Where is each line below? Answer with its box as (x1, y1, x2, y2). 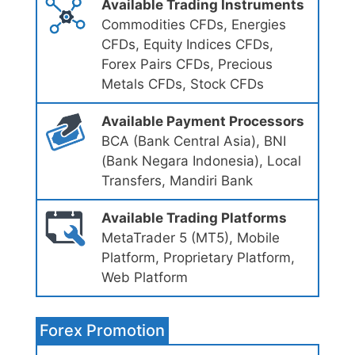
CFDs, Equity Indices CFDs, (101, 36, 273, 53)
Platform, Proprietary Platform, (101, 250, 295, 266)
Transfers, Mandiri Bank (101, 173, 253, 189)
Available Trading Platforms (101, 210, 287, 227)
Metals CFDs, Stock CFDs (101, 76, 264, 93)
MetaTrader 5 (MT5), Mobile (101, 230, 280, 246)
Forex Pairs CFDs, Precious (101, 56, 273, 73)
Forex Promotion (40, 321, 165, 341)
